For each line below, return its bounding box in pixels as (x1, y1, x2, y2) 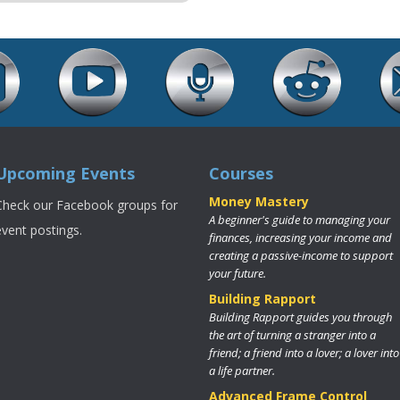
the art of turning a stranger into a (209, 327, 376, 344)
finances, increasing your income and (209, 229, 392, 246)
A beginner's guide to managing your (209, 212, 390, 229)
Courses (209, 162, 273, 185)
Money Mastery (209, 193, 309, 211)
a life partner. (209, 362, 275, 379)
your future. (209, 265, 266, 282)
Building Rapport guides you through (209, 309, 392, 326)
